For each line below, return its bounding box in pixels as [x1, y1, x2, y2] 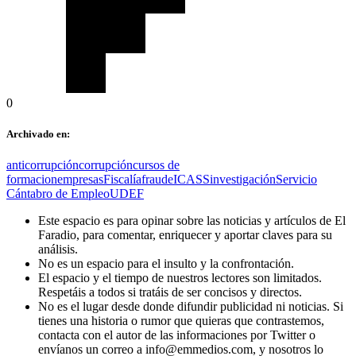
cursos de [133, 158, 180, 172]
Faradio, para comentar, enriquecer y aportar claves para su [38, 228, 332, 242]
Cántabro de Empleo [6, 187, 110, 201]
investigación [210, 172, 276, 187]
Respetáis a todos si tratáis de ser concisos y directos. [38, 285, 302, 300]
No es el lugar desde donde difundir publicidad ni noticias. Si [38, 300, 343, 314]
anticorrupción [6, 158, 79, 172]
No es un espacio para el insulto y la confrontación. [38, 257, 294, 271]
